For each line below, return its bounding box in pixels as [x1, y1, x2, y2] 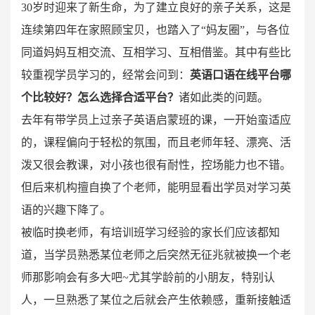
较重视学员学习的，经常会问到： [21, 69, 190, 81]
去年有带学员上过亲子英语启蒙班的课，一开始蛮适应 [21, 114, 291, 126]
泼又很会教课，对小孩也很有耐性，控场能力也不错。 [21, 159, 291, 171]
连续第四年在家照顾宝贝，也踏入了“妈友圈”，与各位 [21, 24, 290, 36]
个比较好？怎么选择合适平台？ [21, 91, 179, 103]
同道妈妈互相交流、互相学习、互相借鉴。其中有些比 [21, 46, 291, 58]
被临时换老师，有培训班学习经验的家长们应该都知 [21, 226, 280, 238]
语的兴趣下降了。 [21, 204, 111, 216]
